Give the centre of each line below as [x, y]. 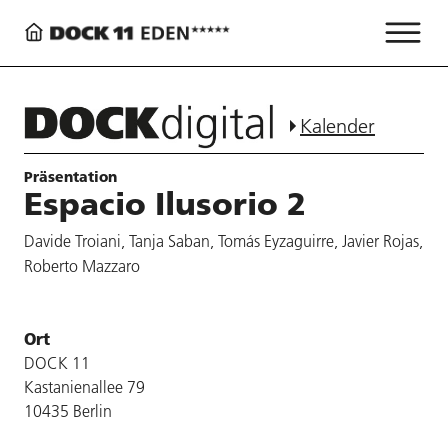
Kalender [337, 126]
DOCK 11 [57, 362]
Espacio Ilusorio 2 [165, 203]
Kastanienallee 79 [84, 386]
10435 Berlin [68, 410]
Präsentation [70, 176]
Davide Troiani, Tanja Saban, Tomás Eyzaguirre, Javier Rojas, [223, 240]
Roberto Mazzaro [82, 265]
